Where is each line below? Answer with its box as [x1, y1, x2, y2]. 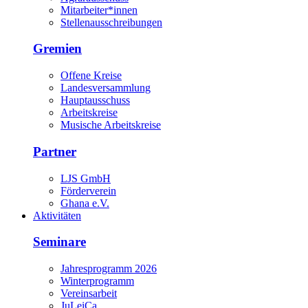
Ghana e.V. [60, 197, 109, 209]
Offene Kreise [60, 69, 122, 82]
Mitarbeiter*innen [60, 3, 137, 16]
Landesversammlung [60, 82, 151, 94]
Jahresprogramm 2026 [60, 263, 157, 275]
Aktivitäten [33, 209, 81, 221]
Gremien [33, 41, 82, 56]
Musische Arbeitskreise [60, 119, 161, 131]
